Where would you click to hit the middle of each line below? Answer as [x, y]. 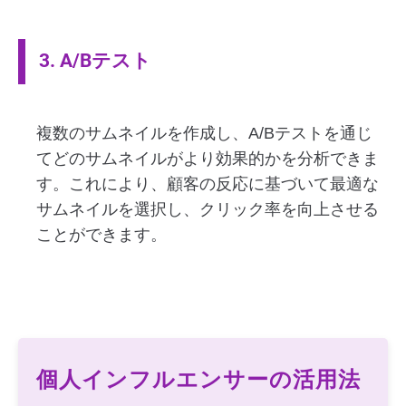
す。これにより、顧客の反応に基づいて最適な [208, 184]
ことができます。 [101, 235]
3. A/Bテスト [95, 60]
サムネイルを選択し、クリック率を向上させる [208, 209]
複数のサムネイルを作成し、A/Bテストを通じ [204, 133]
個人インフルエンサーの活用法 [198, 380]
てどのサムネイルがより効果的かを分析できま [208, 159]
